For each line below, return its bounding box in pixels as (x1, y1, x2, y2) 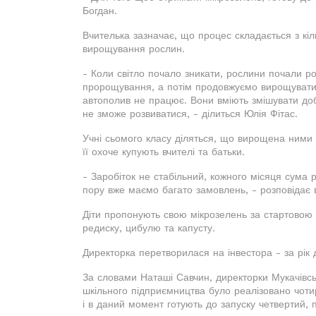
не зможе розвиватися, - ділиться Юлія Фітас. (83, 108, 298, 119)
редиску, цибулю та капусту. (83, 222, 215, 233)
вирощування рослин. (83, 43, 185, 54)
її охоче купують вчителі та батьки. (83, 146, 245, 157)
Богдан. (83, 5, 117, 16)
